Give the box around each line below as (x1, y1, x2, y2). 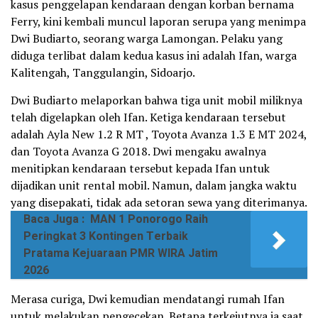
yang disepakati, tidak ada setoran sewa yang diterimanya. (11, 194, 307, 210)
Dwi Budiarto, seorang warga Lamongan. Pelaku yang (11, 31, 283, 46)
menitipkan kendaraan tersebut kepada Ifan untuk (11, 160, 270, 176)
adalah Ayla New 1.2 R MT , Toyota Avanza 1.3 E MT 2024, (11, 126, 307, 142)
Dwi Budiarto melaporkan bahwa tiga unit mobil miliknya (11, 92, 302, 108)
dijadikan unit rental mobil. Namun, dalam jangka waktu (11, 177, 297, 193)
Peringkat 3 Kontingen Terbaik (23, 228, 188, 245)
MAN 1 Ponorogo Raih (90, 211, 208, 228)
